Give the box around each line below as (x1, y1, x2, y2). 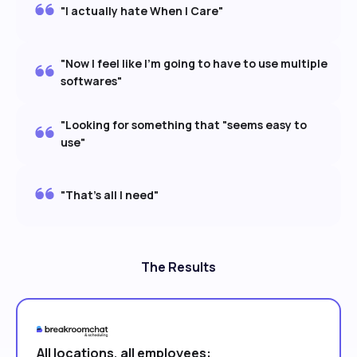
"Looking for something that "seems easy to (61, 117, 307, 133)
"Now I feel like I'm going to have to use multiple (61, 56, 328, 72)
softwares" (61, 73, 122, 89)
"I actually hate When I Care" (61, 3, 223, 19)
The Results (141, 257, 216, 276)
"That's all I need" (61, 187, 159, 203)
